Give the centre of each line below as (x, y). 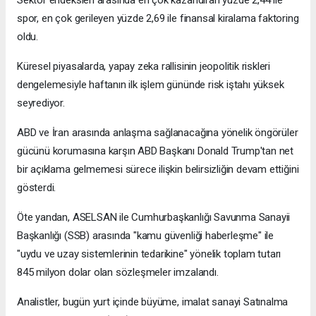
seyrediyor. (41, 103)
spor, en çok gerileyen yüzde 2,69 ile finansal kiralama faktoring (158, 19)
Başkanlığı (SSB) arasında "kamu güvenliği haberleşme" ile (146, 236)
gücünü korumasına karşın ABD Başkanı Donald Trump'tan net (156, 151)
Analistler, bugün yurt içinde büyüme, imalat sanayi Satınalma (153, 302)
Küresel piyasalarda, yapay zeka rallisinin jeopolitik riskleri (144, 67)
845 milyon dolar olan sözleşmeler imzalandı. (118, 273)
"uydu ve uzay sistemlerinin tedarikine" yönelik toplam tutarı (149, 254)
